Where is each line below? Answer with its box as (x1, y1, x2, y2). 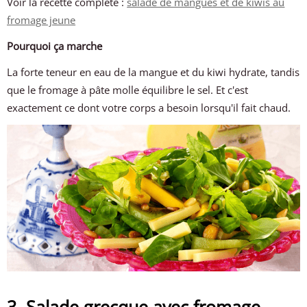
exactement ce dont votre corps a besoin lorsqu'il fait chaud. (7, 101, 291, 114)
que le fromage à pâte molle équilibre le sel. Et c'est (7, 83, 249, 97)
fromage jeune (7, 13, 76, 27)
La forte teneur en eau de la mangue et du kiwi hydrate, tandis (7, 65, 300, 79)
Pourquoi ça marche (7, 39, 103, 53)
